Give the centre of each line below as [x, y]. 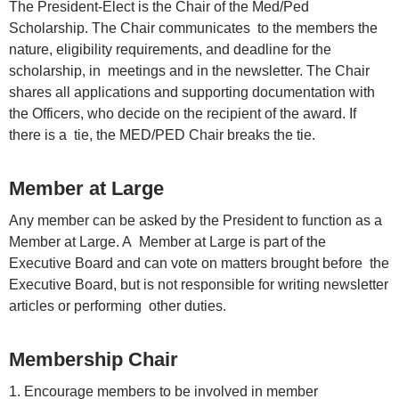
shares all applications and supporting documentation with [192, 93]
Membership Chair [94, 360]
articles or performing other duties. [119, 306]
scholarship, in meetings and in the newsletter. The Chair [189, 71]
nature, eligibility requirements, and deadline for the [170, 50]
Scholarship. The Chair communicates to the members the [193, 28]
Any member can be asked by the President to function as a [195, 221]
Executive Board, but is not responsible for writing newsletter [199, 285]
